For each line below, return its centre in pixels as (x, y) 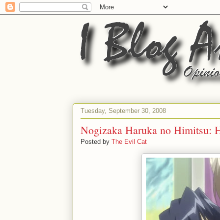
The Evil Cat (129, 142)
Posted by (96, 142)
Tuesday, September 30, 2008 (123, 110)
